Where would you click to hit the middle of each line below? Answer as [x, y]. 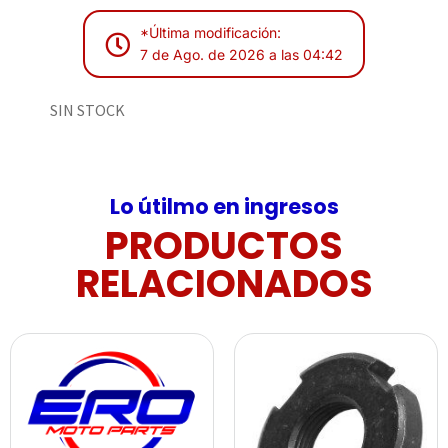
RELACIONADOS [224, 284]
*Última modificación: [210, 33]
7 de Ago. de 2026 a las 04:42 [241, 55]
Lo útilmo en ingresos [224, 207]
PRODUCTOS [224, 246]
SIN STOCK [87, 110]
